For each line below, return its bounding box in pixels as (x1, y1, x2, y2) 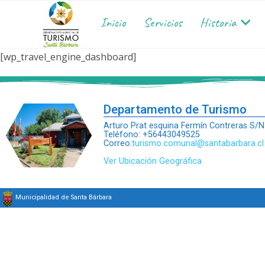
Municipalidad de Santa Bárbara (15, 193, 112, 201)
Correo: (103, 138, 132, 148)
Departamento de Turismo (103, 102, 247, 117)
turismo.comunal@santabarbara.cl (131, 138, 264, 148)
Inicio (101, 15, 126, 30)
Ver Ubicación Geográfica (103, 156, 202, 166)
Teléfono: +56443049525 (103, 130, 202, 140)
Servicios (143, 15, 183, 30)
